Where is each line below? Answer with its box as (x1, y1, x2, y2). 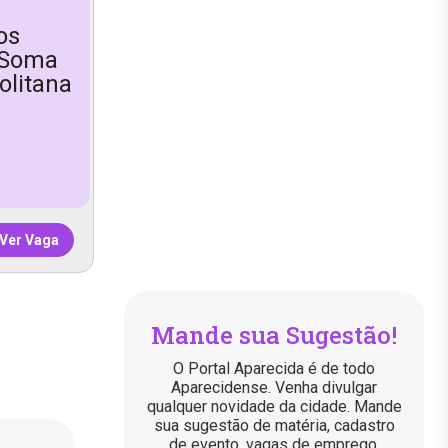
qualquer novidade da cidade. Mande (146, 397, 402, 417)
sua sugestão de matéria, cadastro (153, 416, 395, 436)
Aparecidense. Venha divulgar (171, 378, 377, 398)
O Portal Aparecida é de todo (173, 359, 375, 379)
